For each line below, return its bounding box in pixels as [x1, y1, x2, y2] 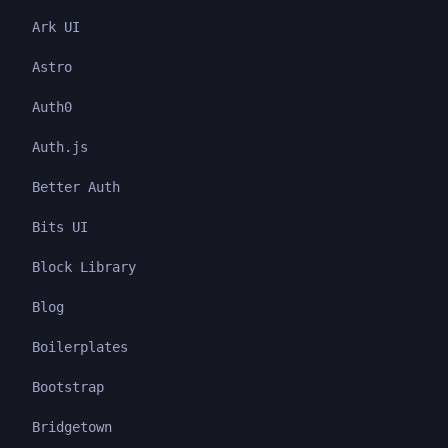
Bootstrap [32, 378, 104, 395]
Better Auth [32, 178, 120, 195]
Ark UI [32, 18, 80, 35]
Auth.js [32, 138, 88, 155]
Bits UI [32, 218, 88, 235]
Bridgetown [32, 418, 112, 435]
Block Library [32, 258, 136, 275]
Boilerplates [32, 338, 128, 355]
